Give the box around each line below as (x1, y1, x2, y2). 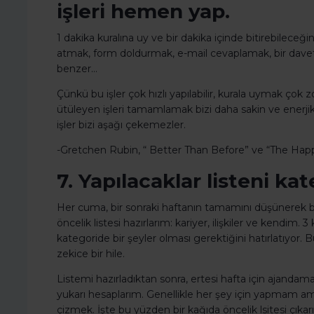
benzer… (57, 62, 97, 76)
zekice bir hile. (57, 247, 125, 261)
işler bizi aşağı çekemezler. (57, 118, 186, 132)
